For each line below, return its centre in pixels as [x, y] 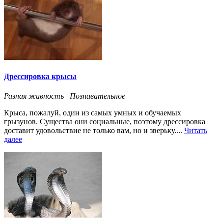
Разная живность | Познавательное [65, 96]
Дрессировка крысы [40, 77]
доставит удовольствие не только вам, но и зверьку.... [94, 130]
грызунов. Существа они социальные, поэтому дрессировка [105, 121]
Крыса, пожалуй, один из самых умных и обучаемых [93, 112]
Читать [196, 130]
